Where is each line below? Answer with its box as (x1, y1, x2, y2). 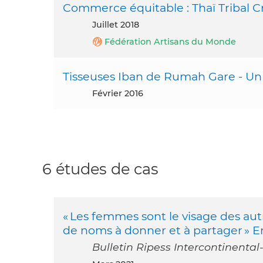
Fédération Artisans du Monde (104, 36, 236, 48)
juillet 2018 (96, 19, 139, 31)
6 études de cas (42, 160, 159, 178)
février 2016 (97, 88, 143, 99)
